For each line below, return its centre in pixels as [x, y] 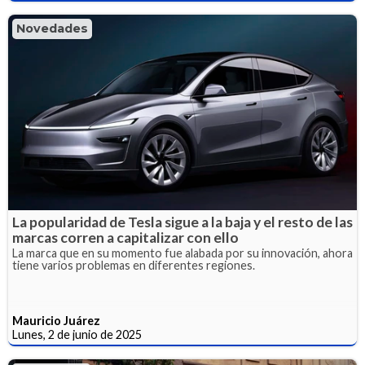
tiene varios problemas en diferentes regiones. [134, 266]
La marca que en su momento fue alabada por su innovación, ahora [182, 253]
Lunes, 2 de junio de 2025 [77, 335]
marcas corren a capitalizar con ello [125, 238]
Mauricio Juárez [56, 321]
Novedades [52, 28]
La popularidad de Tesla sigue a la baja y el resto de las [182, 222]
